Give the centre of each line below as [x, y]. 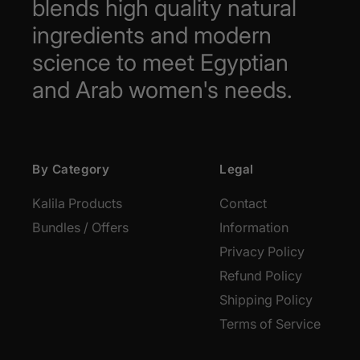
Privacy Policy [262, 252]
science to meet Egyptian [160, 63]
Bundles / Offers [80, 228]
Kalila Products [77, 204]
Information [254, 228]
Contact [243, 204]
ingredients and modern [152, 35]
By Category [71, 170]
